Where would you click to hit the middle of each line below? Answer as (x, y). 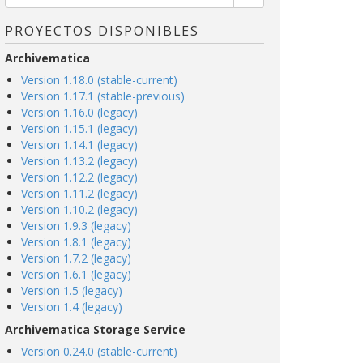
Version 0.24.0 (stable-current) (99, 351)
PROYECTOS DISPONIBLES (102, 31)
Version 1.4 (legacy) (72, 307)
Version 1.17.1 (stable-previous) (103, 96)
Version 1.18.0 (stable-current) (99, 80)
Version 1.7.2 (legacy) (76, 258)
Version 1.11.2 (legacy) (79, 193)
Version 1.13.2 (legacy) (79, 161)
